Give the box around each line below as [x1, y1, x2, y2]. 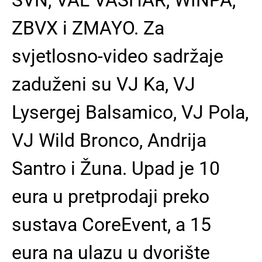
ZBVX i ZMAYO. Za [12, 16, 164, 39]
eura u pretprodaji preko [12, 185, 209, 208]
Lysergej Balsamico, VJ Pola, [12, 101, 249, 123]
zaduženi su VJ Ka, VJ [12, 73, 195, 95]
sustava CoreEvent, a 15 [12, 213, 211, 236]
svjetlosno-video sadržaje [12, 44, 223, 67]
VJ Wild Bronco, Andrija [12, 129, 206, 151]
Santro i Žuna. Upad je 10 [12, 157, 220, 180]
